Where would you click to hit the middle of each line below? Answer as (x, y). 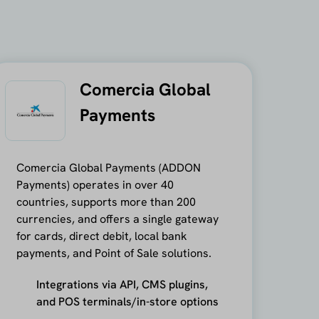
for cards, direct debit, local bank (101, 236)
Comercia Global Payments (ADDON (108, 167)
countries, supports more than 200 (106, 202)
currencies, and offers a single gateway (117, 219)
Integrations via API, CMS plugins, (122, 284)
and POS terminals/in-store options (127, 301)
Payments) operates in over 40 (95, 184)
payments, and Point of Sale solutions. (114, 253)
